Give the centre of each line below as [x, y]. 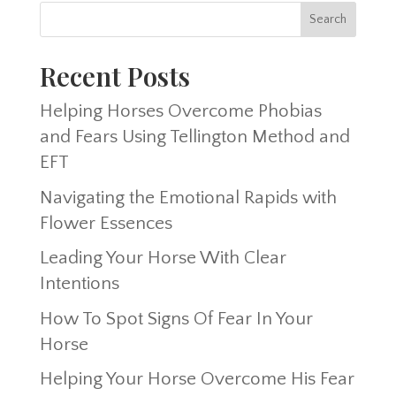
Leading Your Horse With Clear [163, 258]
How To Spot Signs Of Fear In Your [176, 318]
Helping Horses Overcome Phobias [180, 111]
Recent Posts [114, 76]
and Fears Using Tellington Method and [194, 137]
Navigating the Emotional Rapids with [188, 197]
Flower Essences [106, 223]
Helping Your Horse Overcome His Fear [197, 379]
